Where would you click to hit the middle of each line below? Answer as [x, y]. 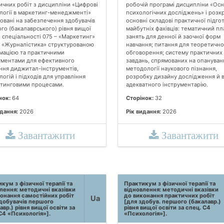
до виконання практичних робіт [169, 196]
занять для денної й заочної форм [173, 36]
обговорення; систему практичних [174, 52]
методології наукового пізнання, [171, 68]
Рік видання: [143, 112]
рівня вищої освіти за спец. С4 [167, 208]
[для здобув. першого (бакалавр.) [172, 202]
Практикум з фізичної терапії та [170, 184]
